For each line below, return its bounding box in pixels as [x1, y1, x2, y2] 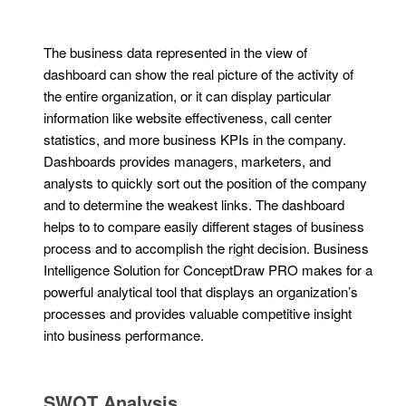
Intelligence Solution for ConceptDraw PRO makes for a [43, 260, 373, 280]
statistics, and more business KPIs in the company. [43, 130, 347, 150]
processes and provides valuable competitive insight [43, 304, 353, 324]
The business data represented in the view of [43, 43, 308, 63]
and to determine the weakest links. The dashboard [43, 195, 345, 215]
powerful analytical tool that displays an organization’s [43, 282, 359, 302]
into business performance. [43, 325, 205, 345]
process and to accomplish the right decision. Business [43, 238, 370, 258]
